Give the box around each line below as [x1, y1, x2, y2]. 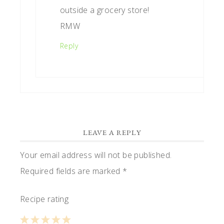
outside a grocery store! [60, 4, 149, 16]
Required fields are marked [20, 165, 122, 177]
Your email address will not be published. [20, 149, 172, 161]
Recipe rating [20, 193, 69, 205]
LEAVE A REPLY [82, 127, 141, 137]
